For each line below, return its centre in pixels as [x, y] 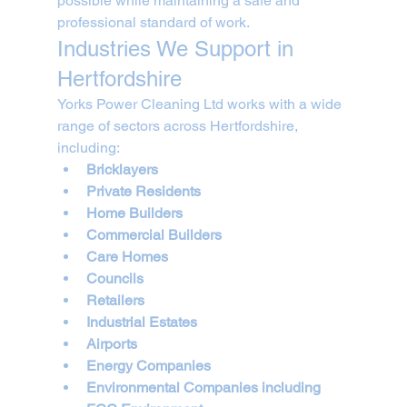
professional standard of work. [153, 23]
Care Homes [127, 257]
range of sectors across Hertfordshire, [179, 126]
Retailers [115, 301]
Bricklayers [122, 170]
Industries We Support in [178, 49]
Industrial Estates [141, 323]
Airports [111, 344]
